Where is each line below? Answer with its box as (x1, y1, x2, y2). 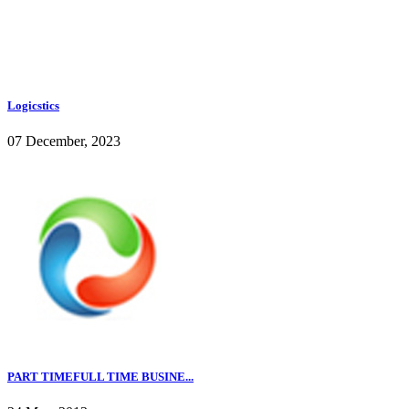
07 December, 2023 (7, 132, 121, 149)
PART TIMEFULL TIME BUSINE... (7, 369, 194, 383)
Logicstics (7, 98, 59, 112)
